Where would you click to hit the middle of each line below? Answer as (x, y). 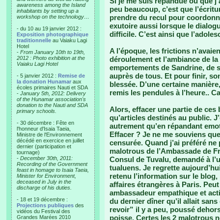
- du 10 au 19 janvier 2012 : (49, 28)
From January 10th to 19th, (52, 52)
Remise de (71, 76)
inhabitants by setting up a (48, 11)
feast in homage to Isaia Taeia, (53, 170)
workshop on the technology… (53, 17)
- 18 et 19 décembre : (42, 199)
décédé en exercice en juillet (50, 140)
